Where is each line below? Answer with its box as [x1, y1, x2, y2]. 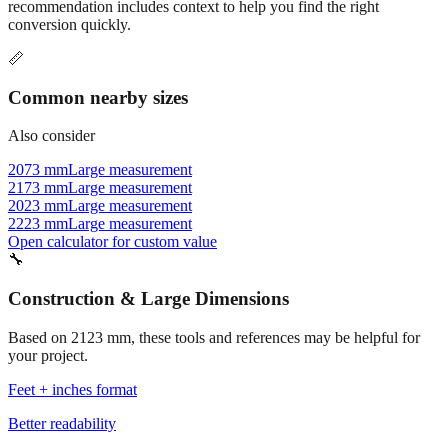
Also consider [8, 127, 95, 145]
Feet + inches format [8, 380, 137, 398]
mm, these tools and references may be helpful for [103, 328, 420, 346]
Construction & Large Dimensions [8, 288, 289, 310]
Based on [8, 328, 71, 346]
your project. [8, 346, 88, 364]
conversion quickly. [8, 15, 131, 33]
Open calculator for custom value [8, 233, 217, 251]
